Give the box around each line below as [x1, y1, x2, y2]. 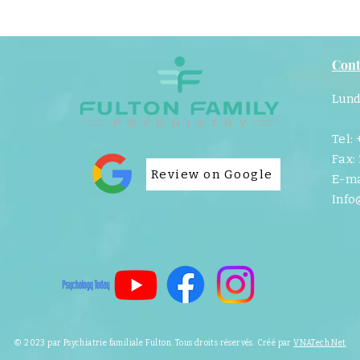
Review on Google [150, 167, 273, 182]
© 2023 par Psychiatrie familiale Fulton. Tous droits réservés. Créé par [14, 338, 294, 348]
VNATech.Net [293, 338, 346, 348]
